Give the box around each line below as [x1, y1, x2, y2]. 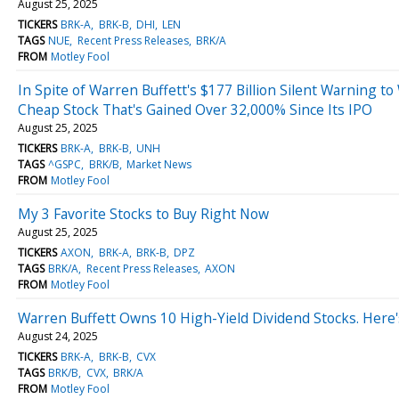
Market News [126, 156, 191, 172]
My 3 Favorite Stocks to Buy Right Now [18, 203, 269, 224]
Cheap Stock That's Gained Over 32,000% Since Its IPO [18, 99, 372, 119]
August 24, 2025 [18, 328, 98, 344]
